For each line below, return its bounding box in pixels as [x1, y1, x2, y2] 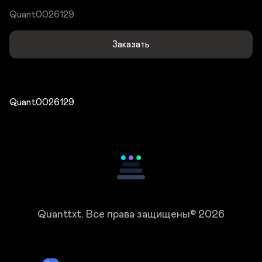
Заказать [112, 40, 150, 49]
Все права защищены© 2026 [86, 209, 225, 220]
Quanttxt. [37, 209, 86, 220]
